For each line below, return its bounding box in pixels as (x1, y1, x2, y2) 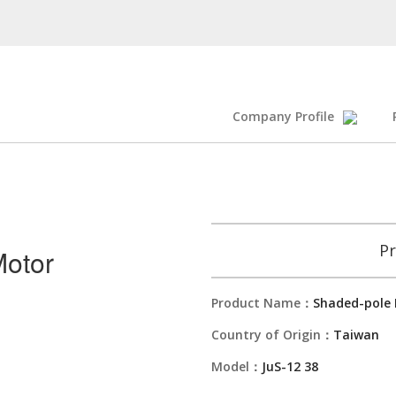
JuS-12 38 (262, 358, 318, 375)
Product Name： (211, 294, 313, 311)
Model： (211, 358, 262, 375)
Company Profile (232, 108, 334, 125)
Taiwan (333, 326, 379, 343)
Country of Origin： (211, 326, 333, 343)
